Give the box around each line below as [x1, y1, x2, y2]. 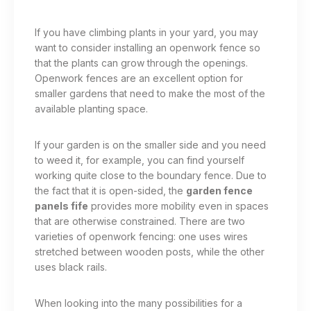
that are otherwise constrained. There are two [35, 215, 245, 228]
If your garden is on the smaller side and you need [35, 139, 266, 151]
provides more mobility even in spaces [88, 200, 269, 212]
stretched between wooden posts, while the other [35, 246, 264, 258]
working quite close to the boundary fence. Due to [35, 169, 267, 182]
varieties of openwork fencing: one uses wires [35, 230, 248, 243]
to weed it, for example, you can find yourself [35, 154, 244, 167]
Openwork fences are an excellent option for [35, 72, 243, 85]
